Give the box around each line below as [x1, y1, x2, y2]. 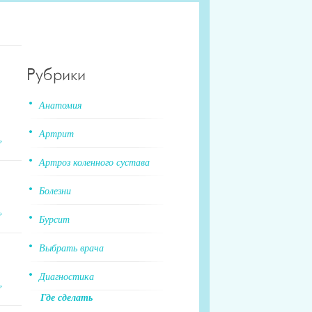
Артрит [39, 126, 74, 140]
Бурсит [39, 212, 70, 226]
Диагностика [39, 269, 94, 283]
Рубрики [26, 67, 86, 84]
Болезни [39, 183, 71, 197]
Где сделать [40, 290, 93, 304]
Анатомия [39, 97, 82, 111]
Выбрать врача [39, 240, 104, 254]
